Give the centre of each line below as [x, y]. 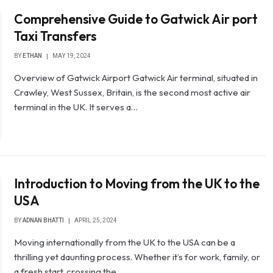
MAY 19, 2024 [72, 55]
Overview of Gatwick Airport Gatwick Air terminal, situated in [136, 77]
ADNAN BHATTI [44, 221]
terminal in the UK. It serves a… [76, 107]
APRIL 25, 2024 [96, 221]
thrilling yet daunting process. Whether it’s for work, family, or [137, 257]
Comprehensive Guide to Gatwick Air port [136, 19]
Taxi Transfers [55, 36]
